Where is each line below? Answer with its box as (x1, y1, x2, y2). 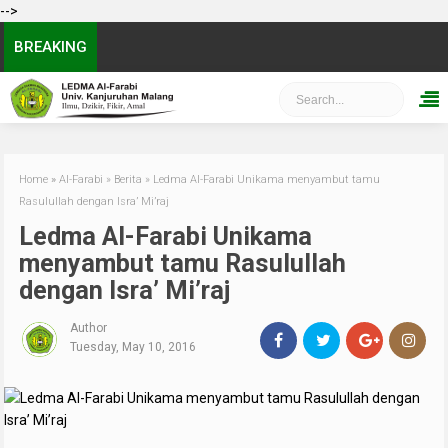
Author (70, 321, 108, 335)
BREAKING (14, 38, 88, 56)
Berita (114, 173, 143, 186)
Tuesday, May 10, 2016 (70, 340, 197, 354)
